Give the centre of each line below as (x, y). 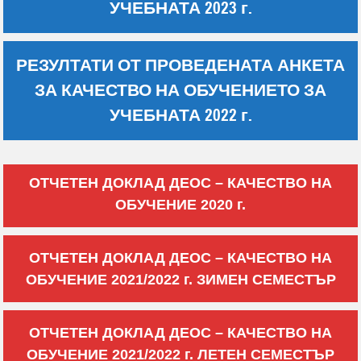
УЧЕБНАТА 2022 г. (180, 116)
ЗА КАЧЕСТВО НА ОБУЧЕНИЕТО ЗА (180, 91)
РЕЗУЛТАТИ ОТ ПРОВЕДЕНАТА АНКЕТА (180, 66)
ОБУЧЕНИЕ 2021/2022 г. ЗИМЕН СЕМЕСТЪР (180, 280)
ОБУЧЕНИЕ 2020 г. (180, 205)
